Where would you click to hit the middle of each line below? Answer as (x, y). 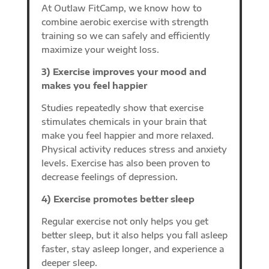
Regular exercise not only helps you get (125, 221)
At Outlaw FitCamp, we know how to (121, 8)
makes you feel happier (94, 85)
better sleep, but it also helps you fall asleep (134, 235)
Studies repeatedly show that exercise (122, 107)
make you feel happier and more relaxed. (127, 135)
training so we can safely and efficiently (125, 35)
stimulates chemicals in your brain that (124, 121)
